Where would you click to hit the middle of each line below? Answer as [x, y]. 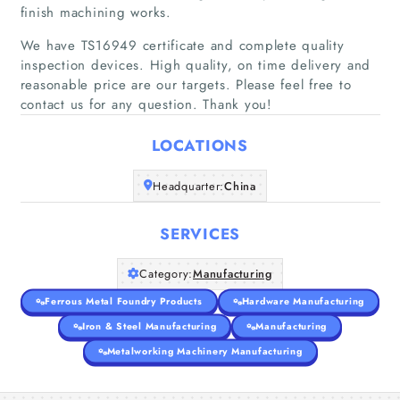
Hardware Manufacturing [303, 301]
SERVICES [200, 233]
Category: [166, 274]
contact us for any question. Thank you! [149, 104]
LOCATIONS [200, 146]
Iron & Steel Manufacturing [149, 326]
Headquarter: [189, 186]
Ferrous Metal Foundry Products [124, 301]
